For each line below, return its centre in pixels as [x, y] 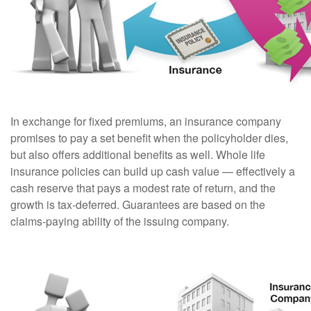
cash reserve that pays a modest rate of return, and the [143, 188]
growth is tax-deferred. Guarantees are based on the [138, 204]
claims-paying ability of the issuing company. [120, 221]
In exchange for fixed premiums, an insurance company [146, 121]
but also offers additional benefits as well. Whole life [138, 154]
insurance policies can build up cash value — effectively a [153, 171]
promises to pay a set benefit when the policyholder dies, [149, 138]
